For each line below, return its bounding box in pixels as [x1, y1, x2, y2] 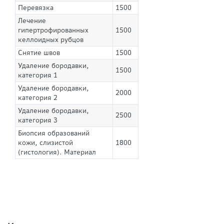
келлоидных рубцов [18, 35, 83, 44]
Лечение [18, 16, 46, 25]
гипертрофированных [18, 26, 88, 35]
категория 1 [18, 71, 57, 80]
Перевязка [18, 3, 53, 12]
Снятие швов [18, 48, 60, 57]
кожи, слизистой [18, 138, 73, 147]
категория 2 [18, 93, 57, 102]
